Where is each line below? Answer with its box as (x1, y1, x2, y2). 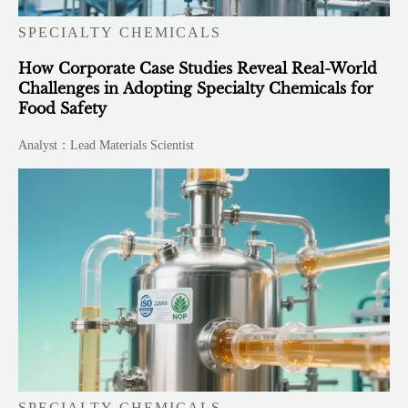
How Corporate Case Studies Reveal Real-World (18, 58, 379, 77)
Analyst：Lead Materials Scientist (18, 138, 195, 152)
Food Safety (18, 98, 107, 117)
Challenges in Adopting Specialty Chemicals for (18, 78, 374, 97)
